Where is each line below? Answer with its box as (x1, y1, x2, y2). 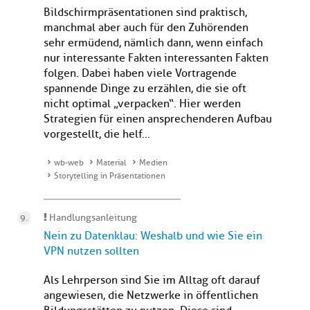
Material (96, 157, 127, 169)
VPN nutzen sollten (44, 244, 139, 259)
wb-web (54, 157, 84, 169)
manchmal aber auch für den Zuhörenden (44, 21, 248, 35)
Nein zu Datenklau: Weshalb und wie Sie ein (44, 229, 262, 244)
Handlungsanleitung (47, 212, 137, 224)
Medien (139, 157, 167, 169)
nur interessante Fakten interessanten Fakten (44, 51, 268, 66)
